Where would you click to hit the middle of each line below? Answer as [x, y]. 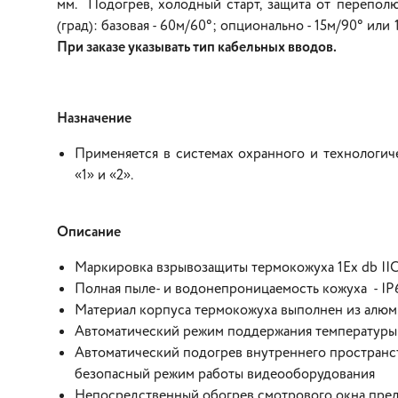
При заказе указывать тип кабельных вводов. [197, 48]
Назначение [94, 119]
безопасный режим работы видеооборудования [225, 374]
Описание [89, 232]
